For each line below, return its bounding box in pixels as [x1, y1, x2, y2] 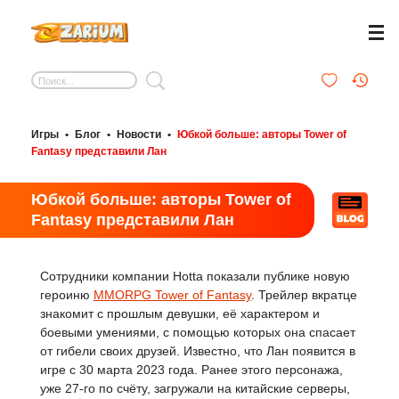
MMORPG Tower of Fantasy [94, 288, 251, 302]
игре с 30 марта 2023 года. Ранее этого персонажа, [40, 362, 343, 377]
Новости [117, 128, 161, 141]
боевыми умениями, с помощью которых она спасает [40, 325, 355, 339]
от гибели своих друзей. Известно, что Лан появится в [40, 344, 355, 358]
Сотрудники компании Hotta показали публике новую [40, 269, 350, 283]
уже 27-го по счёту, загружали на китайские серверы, [40, 381, 350, 395]
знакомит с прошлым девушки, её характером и [40, 306, 320, 321]
